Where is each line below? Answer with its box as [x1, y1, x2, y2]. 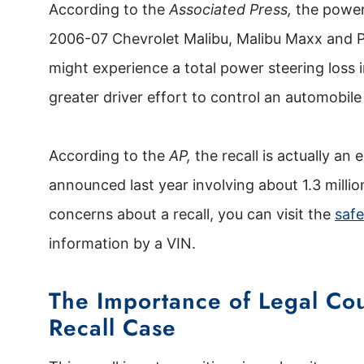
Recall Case [49, 311, 176, 345]
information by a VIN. [49, 235, 196, 253]
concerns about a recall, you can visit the [49, 206, 335, 223]
